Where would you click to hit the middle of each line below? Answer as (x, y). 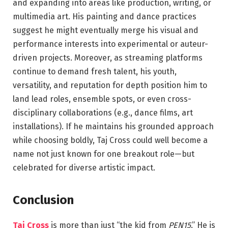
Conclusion (43, 200)
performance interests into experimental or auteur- (110, 44)
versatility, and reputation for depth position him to (110, 85)
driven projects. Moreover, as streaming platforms (108, 58)
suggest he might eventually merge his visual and (106, 30)
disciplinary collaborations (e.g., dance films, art (103, 112)
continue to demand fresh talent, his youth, (95, 71)
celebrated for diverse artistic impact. (84, 167)
